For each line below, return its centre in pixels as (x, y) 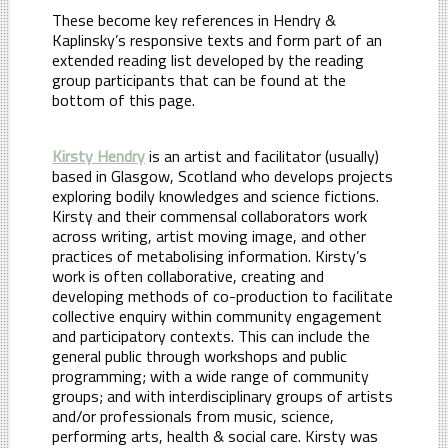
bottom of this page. (125, 99)
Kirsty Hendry (98, 155)
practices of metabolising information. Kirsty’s (209, 255)
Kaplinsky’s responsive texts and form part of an (219, 39)
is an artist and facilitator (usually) (264, 155)
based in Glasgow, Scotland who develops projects (222, 175)
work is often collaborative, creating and (188, 275)
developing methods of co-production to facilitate (222, 295)
